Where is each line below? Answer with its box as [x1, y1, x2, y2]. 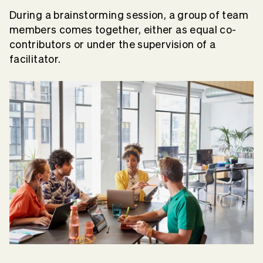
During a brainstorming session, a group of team [9, 9, 248, 21]
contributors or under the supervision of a [9, 39, 216, 50]
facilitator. [9, 53, 61, 65]
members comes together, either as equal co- [9, 24, 237, 35]
